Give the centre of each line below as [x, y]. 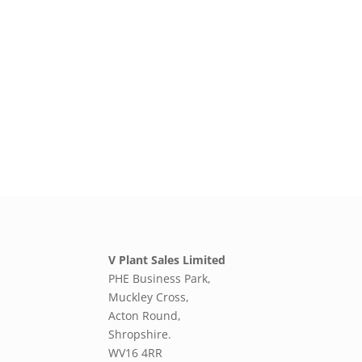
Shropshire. [140, 335]
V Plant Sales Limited [167, 260]
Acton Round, [145, 316]
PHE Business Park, [160, 279]
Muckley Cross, [149, 297]
